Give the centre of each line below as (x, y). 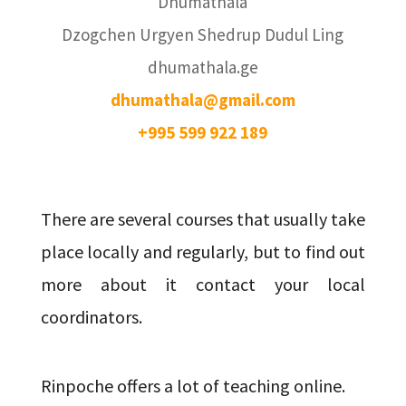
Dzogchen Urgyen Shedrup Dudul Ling (203, 34)
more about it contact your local (203, 284)
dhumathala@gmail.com (203, 99)
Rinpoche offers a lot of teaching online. (193, 385)
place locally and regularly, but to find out (203, 251)
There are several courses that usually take (203, 218)
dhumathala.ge (203, 67)
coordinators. (91, 316)
